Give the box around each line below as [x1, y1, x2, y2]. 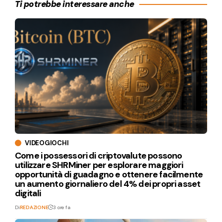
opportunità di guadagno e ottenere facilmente [15, 168, 203, 180]
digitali [15, 187, 41, 199]
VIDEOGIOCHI [25, 138, 69, 147]
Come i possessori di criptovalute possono [15, 149, 182, 162]
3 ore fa [53, 204, 70, 211]
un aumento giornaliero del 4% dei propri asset [15, 177, 201, 190]
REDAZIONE [19, 204, 49, 211]
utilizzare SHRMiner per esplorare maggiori [15, 159, 183, 171]
